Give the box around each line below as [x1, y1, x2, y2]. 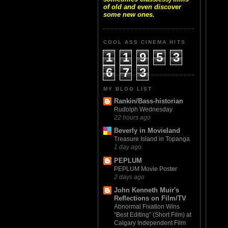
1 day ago [114, 144, 141, 151]
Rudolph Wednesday [114, 106, 173, 113]
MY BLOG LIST [103, 85, 153, 92]
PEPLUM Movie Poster [114, 165, 177, 173]
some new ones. [103, 11, 155, 19]
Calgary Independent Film [114, 219, 186, 226]
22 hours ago [114, 114, 151, 121]
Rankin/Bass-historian [114, 97, 183, 105]
